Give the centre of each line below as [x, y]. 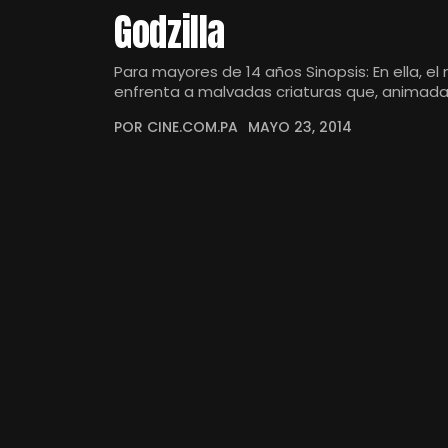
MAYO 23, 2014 [300, 127]
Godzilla [170, 32]
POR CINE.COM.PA [176, 127]
